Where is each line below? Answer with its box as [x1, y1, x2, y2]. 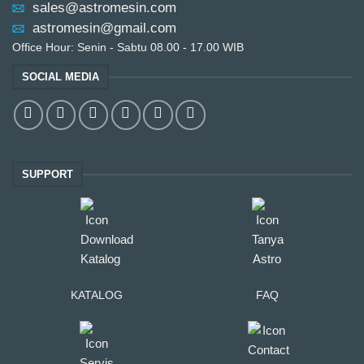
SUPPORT [22, 167, 74, 180]
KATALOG [71, 288, 123, 301]
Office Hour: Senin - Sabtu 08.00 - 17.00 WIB [11, 41, 244, 54]
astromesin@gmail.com [32, 19, 176, 36]
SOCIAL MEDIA [22, 70, 100, 83]
